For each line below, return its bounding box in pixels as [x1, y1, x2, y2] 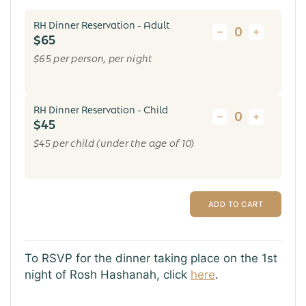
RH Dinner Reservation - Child [33, 101, 168, 115]
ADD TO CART [208, 199, 263, 209]
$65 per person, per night [33, 50, 152, 64]
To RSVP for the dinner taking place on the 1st [25, 251, 277, 265]
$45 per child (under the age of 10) [33, 135, 195, 149]
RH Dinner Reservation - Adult [33, 16, 169, 31]
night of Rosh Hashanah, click [25, 267, 191, 281]
